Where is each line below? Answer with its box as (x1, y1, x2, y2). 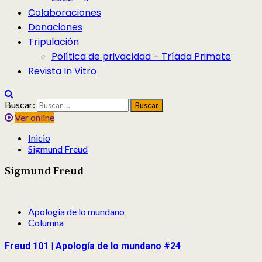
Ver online (15, 112, 54, 123)
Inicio (28, 132, 50, 143)
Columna (28, 216, 64, 228)
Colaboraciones (28, 6, 101, 19)
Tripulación (28, 35, 79, 49)
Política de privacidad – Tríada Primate (51, 50, 231, 63)
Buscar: (5, 99, 35, 110)
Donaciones (28, 20, 82, 34)
